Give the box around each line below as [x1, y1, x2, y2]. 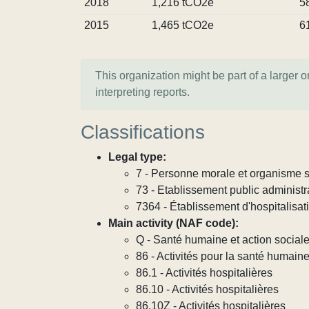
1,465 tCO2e [151, 19, 214, 31]
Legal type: [108, 151, 166, 163]
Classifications [81, 121, 205, 143]
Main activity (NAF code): [108, 217, 239, 229]
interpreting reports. [95, 86, 190, 98]
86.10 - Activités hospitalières [136, 283, 279, 295]
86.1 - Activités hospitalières [136, 267, 272, 279]
